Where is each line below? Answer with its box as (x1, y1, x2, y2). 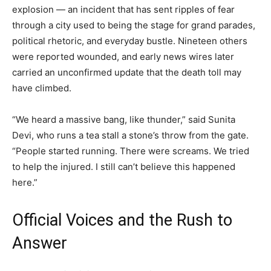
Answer (12, 233, 67, 253)
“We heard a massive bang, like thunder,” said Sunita (12, 113, 235, 125)
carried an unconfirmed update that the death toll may (12, 66, 241, 78)
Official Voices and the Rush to (12, 210, 232, 230)
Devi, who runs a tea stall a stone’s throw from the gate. (12, 129, 249, 141)
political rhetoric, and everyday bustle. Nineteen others (12, 34, 247, 47)
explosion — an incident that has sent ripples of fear (12, 3, 235, 15)
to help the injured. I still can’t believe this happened (12, 160, 235, 172)
